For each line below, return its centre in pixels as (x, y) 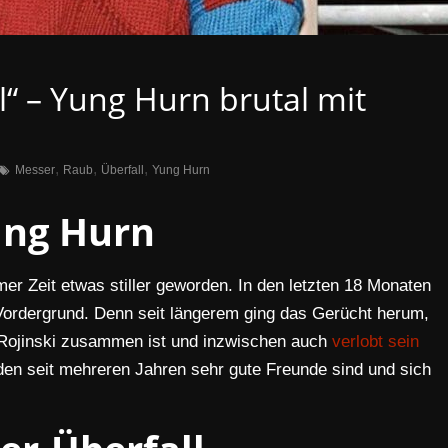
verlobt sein (375, 341)
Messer (35, 170)
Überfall (122, 170)
